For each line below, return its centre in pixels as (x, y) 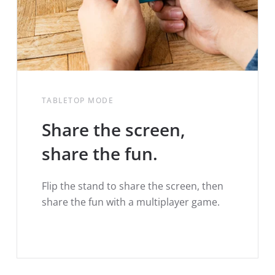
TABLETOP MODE (78, 100)
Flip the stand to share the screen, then (132, 186)
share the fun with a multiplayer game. (130, 202)
